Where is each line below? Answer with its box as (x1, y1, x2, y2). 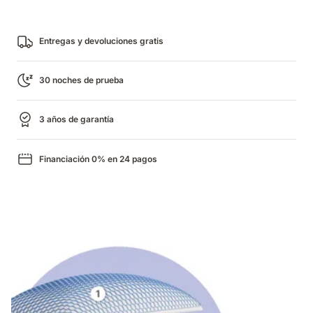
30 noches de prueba (39, 75, 124, 86)
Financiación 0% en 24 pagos (39, 153, 157, 164)
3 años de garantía (39, 114, 114, 125)
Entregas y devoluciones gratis (39, 36, 163, 47)
